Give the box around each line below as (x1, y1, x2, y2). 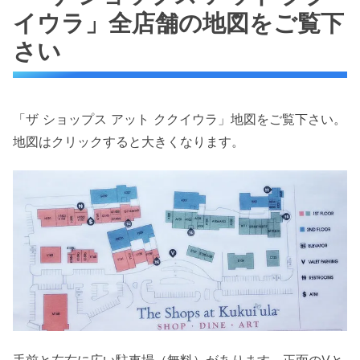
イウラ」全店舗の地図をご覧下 (13, 8, 344, 37)
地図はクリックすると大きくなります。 (13, 133, 244, 149)
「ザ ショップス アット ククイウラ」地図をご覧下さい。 (13, 110, 346, 127)
